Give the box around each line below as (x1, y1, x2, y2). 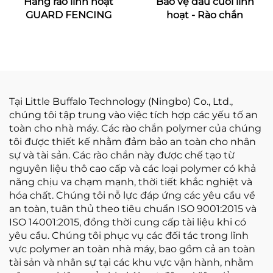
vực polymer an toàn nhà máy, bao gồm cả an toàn (9, 243, 255, 255)
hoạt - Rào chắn (166, 9, 243, 21)
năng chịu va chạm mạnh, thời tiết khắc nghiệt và (9, 176, 252, 188)
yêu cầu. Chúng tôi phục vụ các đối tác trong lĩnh (9, 230, 249, 241)
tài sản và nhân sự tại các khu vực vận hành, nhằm (9, 257, 253, 268)
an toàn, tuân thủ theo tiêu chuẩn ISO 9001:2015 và (9, 203, 257, 214)
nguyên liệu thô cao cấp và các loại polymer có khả (9, 163, 256, 174)
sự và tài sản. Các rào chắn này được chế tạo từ (9, 149, 235, 161)
